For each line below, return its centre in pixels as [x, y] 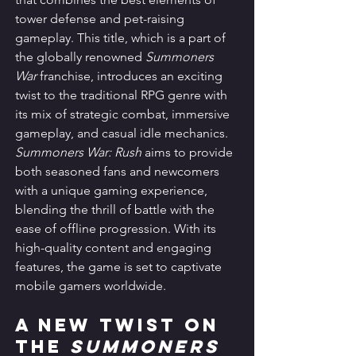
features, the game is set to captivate [120, 267]
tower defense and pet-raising [101, 19]
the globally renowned [80, 57]
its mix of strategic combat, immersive [124, 114]
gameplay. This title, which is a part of [122, 38]
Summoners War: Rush [78, 153]
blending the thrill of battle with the [116, 210]
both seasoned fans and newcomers [119, 172]
